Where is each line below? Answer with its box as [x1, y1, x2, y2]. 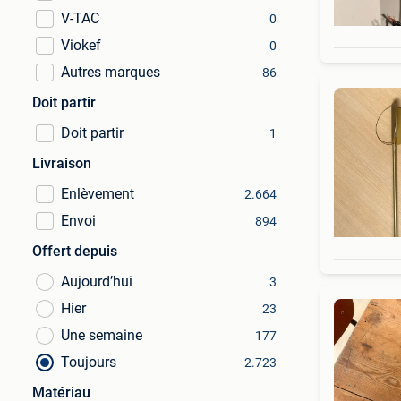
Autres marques [61, 64, 160, 81]
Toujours [61, 354, 116, 371]
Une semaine [61, 327, 142, 344]
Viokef [61, 37, 101, 54]
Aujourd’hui [61, 273, 132, 290]
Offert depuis [32, 243, 117, 260]
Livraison [32, 155, 91, 172]
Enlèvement [61, 185, 134, 202]
